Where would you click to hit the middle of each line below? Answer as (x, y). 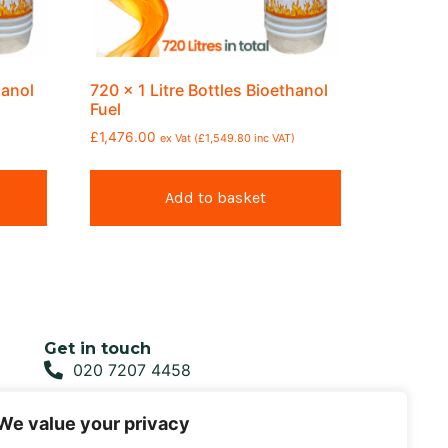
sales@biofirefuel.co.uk (160, 398)
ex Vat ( (179, 137)
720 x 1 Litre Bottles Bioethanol (209, 89)
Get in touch (97, 348)
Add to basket (216, 197)
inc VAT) (273, 137)
